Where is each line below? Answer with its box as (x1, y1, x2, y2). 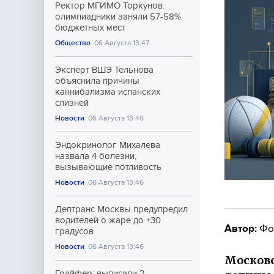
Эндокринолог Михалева (55, 140, 160, 150)
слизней (55, 98, 89, 108)
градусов (55, 226, 94, 236)
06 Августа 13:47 (94, 39, 150, 47)
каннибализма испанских (55, 87, 160, 97)
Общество (55, 39, 91, 47)
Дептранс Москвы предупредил (55, 204, 188, 214)
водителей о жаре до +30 (55, 215, 161, 225)
